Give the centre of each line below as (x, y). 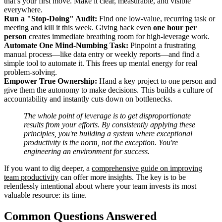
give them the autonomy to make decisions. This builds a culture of (108, 90)
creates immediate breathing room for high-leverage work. (118, 37)
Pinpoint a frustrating (162, 46)
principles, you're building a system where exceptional (108, 134)
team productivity (31, 177)
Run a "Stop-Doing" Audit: (51, 19)
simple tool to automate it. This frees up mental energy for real (101, 63)
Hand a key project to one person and (157, 81)
